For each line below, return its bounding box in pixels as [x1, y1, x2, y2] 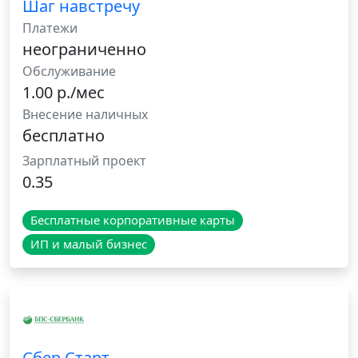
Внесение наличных [22, 105, 148, 124]
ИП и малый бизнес [30, 236, 147, 253]
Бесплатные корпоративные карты [30, 212, 235, 229]
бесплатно [22, 125, 105, 147]
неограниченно [22, 38, 146, 61]
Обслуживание [22, 62, 116, 81]
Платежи [22, 19, 78, 38]
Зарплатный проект [22, 152, 146, 170]
